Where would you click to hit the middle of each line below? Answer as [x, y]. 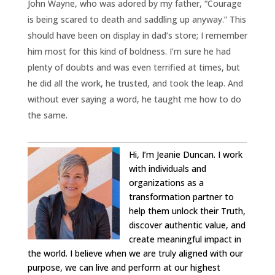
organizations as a [166, 182]
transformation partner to [181, 196]
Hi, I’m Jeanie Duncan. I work [185, 154]
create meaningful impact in [185, 239]
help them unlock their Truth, [187, 211]
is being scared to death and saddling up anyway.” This [137, 19]
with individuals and [167, 168]
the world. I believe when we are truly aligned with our [135, 253]
